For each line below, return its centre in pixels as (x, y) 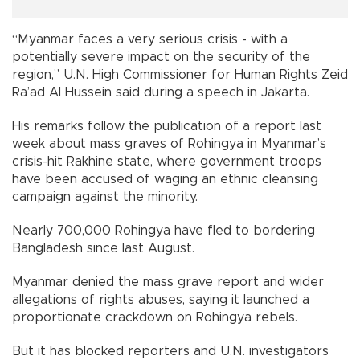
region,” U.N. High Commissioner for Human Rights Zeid (180, 74)
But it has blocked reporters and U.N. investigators (170, 351)
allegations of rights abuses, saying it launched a (161, 299)
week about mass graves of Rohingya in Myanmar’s (169, 143)
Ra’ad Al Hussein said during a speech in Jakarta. (161, 92)
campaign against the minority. (105, 196)
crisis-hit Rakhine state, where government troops (167, 161)
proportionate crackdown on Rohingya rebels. (155, 317)
